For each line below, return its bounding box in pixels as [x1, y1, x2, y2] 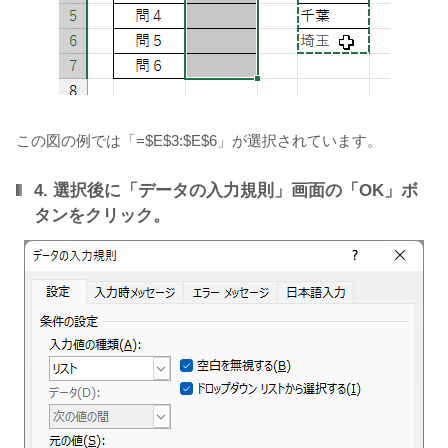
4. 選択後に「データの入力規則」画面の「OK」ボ [34, 180, 418, 200]
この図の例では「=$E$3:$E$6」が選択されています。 [16, 131, 382, 149]
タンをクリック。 [34, 205, 170, 225]
